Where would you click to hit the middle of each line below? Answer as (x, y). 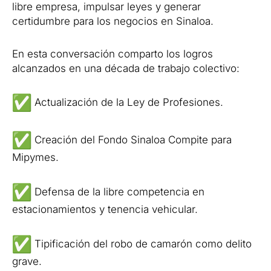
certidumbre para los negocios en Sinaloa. (113, 21)
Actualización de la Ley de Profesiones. (127, 102)
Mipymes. (35, 157)
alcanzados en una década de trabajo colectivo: (126, 68)
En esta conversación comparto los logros (113, 54)
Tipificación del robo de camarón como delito (142, 243)
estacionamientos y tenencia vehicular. (105, 209)
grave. (27, 261)
